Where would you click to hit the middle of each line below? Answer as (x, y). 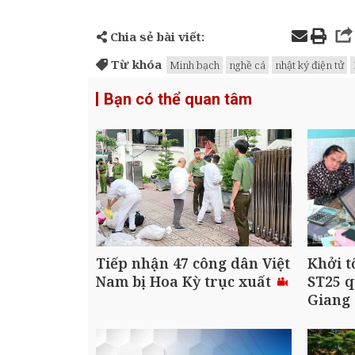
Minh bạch (195, 65)
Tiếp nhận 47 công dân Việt (193, 263)
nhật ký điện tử (309, 65)
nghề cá (247, 65)
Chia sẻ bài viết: (156, 36)
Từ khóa (135, 64)
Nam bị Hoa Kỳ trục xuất (185, 282)
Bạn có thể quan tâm (178, 99)
